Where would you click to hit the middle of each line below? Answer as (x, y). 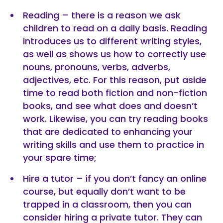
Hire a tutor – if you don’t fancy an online (115, 178)
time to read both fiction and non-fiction (115, 93)
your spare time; (60, 158)
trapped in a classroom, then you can (107, 204)
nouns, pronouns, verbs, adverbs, (97, 67)
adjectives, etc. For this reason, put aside (115, 80)
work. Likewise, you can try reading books (115, 119)
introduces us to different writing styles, (112, 41)
